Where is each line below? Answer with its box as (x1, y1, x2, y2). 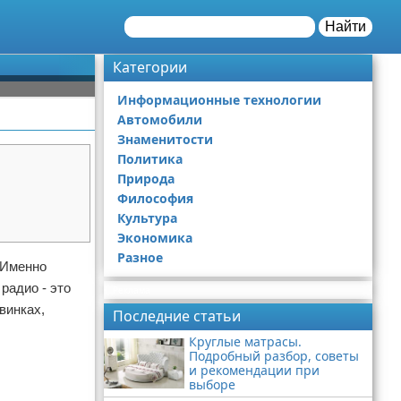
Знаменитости (117, 131, 213, 148)
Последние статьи (113, 306, 241, 326)
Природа (117, 170, 175, 187)
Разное (117, 249, 163, 266)
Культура (117, 209, 177, 226)
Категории (113, 57, 187, 77)
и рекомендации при (189, 362, 320, 379)
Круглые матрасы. (189, 333, 302, 350)
